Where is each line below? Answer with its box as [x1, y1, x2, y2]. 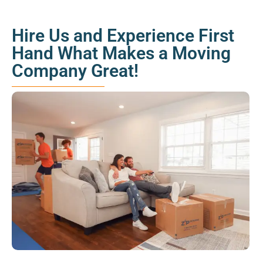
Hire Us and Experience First [12, 25, 234, 46]
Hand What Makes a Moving [12, 43, 231, 64]
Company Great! [12, 60, 139, 82]
